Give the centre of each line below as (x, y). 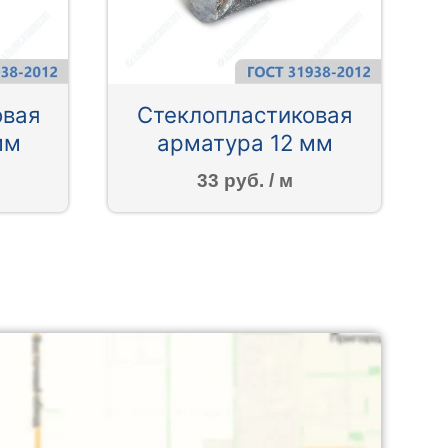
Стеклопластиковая (245, 115)
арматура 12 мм (244, 143)
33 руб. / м (244, 180)
